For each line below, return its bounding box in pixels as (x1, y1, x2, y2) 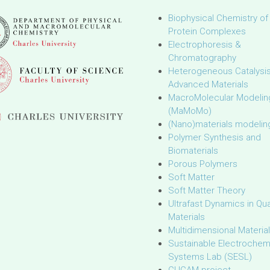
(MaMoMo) (168, 105, 212, 116)
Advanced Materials (168, 79, 248, 90)
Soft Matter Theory (168, 185, 245, 196)
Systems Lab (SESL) (168, 251, 252, 262)
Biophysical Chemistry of (168, 13, 268, 24)
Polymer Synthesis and (168, 132, 261, 143)
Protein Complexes (168, 26, 246, 37)
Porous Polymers (168, 159, 237, 169)
